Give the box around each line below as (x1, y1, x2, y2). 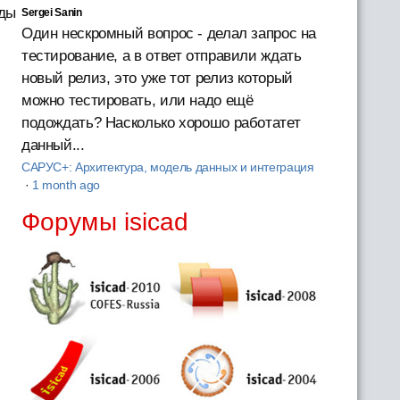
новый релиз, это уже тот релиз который (21, 69, 293, 87)
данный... (21, 136, 85, 154)
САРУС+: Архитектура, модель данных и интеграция (21, 160, 314, 174)
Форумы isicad (21, 207, 189, 236)
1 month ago (31, 178, 100, 192)
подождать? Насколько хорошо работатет (21, 113, 301, 131)
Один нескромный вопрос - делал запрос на (21, 24, 317, 42)
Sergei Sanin (21, 5, 82, 19)
